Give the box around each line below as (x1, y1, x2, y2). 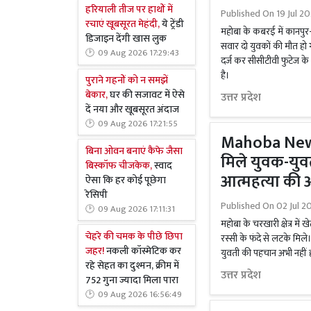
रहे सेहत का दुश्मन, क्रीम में (85, 257, 179, 274)
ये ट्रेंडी (160, 16, 184, 33)
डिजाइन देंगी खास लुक (85, 31, 167, 48)
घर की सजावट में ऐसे (108, 86, 185, 103)
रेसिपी (85, 186, 108, 203)
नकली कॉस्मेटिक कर (106, 242, 181, 260)
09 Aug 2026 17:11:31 (98, 201, 175, 217)
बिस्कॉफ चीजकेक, (85, 157, 154, 174)
